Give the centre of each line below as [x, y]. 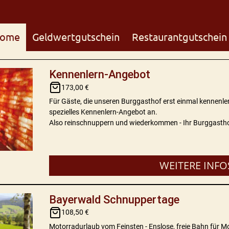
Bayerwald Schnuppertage [114, 199]
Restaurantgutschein [179, 37]
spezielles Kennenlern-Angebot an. [104, 112]
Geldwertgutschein [76, 37]
